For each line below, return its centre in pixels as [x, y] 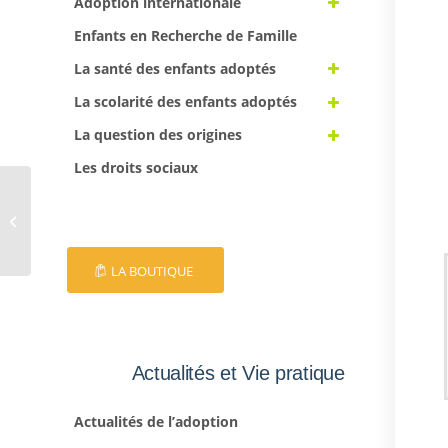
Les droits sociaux [136, 168]
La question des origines [158, 135]
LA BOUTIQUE [152, 271]
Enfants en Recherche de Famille [185, 35]
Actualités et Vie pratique [238, 373]
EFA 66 [54, 219]
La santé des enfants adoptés [175, 68]
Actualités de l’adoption [156, 421]
